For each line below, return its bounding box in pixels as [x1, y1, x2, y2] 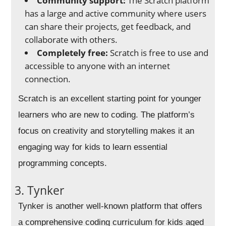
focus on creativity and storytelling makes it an [18, 126, 195, 136]
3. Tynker [15, 182, 65, 199]
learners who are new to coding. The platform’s [18, 110, 195, 120]
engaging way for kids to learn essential [18, 142, 168, 152]
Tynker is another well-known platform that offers [18, 201, 203, 211]
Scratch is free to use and [108, 47, 209, 59]
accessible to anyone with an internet [25, 60, 171, 72]
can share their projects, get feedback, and [25, 21, 191, 33]
